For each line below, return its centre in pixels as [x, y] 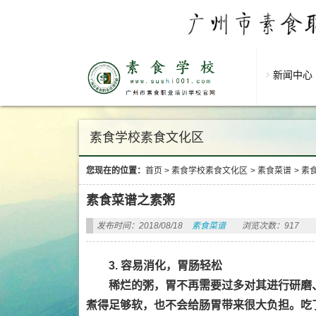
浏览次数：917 [271, 226]
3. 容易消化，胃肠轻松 [165, 266]
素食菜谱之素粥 [130, 200]
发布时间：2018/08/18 [140, 226]
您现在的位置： [116, 171]
